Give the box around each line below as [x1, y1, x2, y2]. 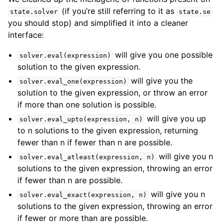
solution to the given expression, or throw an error [17, 87, 208, 98]
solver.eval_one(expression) [19, 77, 127, 85]
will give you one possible [112, 49, 213, 60]
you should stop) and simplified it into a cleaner [8, 17, 188, 28]
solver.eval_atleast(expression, [19, 153, 143, 161]
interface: [8, 29, 44, 40]
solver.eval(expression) [19, 51, 111, 59]
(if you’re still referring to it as [59, 5, 177, 16]
